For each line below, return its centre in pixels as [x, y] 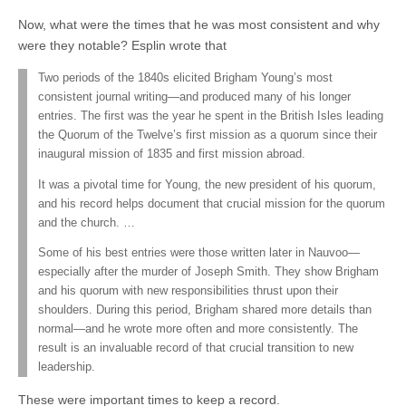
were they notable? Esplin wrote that [124, 46]
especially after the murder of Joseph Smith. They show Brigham [208, 272]
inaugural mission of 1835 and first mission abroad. [172, 155]
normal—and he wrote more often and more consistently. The [198, 329]
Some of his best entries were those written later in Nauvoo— [199, 253]
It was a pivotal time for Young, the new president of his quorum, [207, 184]
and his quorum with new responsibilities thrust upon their [188, 291]
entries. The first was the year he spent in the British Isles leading [211, 116]
